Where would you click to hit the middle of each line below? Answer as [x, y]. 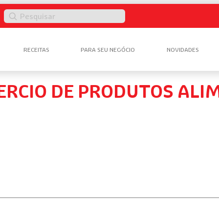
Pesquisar [21, 14]
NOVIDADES [183, 49]
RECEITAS [36, 49]
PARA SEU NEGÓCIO [108, 49]
